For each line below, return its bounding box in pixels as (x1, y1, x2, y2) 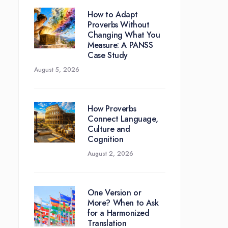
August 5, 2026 (34, 65, 79, 74)
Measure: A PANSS (88, 39, 153, 51)
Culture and (88, 123, 130, 135)
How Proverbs (88, 103, 136, 115)
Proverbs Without (88, 19, 150, 31)
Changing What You (88, 29, 160, 41)
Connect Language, (88, 113, 158, 125)
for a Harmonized (88, 207, 150, 219)
